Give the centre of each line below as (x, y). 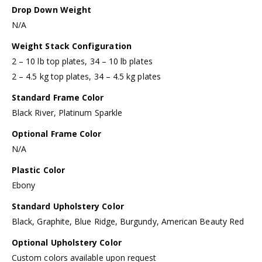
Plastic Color (38, 170)
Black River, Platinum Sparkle (67, 113)
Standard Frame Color (58, 98)
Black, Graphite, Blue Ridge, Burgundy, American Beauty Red (128, 222)
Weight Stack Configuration (72, 46)
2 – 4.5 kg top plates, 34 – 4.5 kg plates (86, 77)
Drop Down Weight (52, 10)
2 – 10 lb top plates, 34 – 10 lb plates (82, 61)
